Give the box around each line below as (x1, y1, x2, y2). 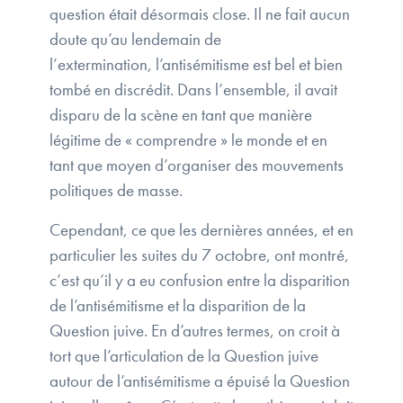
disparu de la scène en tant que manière (49, 103, 312, 127)
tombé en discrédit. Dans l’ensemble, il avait (49, 78, 337, 102)
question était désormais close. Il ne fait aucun (49, 3, 350, 26)
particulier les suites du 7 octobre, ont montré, (49, 244, 349, 267)
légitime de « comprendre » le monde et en (49, 129, 327, 152)
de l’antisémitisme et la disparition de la (49, 294, 306, 318)
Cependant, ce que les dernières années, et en (49, 219, 354, 242)
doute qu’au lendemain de (49, 28, 221, 51)
